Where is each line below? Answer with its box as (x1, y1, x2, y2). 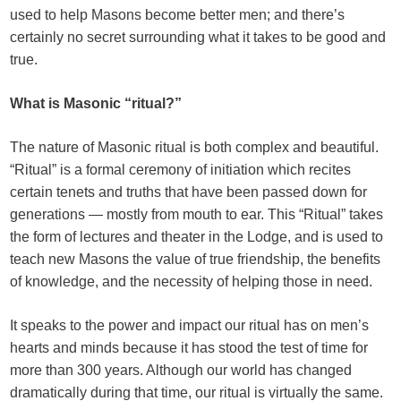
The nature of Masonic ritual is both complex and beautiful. (10, 140, 380, 155)
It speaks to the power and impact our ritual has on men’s (10, 318, 370, 333)
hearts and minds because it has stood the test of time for (10, 340, 369, 355)
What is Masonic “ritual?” (10, 96, 183, 111)
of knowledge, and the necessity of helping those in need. (10, 274, 373, 289)
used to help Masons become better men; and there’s (10, 7, 346, 22)
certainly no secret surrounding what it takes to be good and (10, 30, 387, 45)
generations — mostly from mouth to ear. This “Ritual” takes (10, 207, 384, 222)
